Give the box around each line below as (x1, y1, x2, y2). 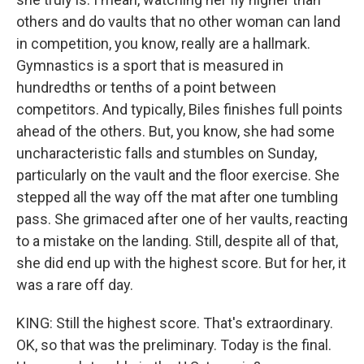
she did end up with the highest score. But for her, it (16, 254, 346, 271)
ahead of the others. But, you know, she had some (16, 123, 335, 140)
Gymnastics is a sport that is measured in (16, 57, 284, 74)
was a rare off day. (16, 276, 133, 293)
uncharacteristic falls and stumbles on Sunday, (16, 145, 317, 162)
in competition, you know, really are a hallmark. (16, 35, 310, 52)
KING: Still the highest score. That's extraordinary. (16, 314, 333, 331)
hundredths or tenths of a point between (16, 79, 276, 96)
